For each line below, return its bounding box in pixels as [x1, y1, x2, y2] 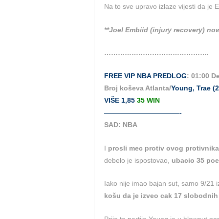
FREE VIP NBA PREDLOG [104, 72, 187, 80]
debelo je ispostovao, [104, 156, 172, 164]
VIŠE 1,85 [104, 96, 137, 105]
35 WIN [137, 96, 160, 105]
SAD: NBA [104, 121, 137, 129]
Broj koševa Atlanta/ [104, 84, 171, 92]
